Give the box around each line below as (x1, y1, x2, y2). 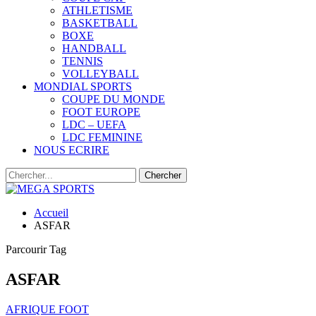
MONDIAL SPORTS (34, 80, 132, 92)
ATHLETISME (62, 4, 133, 16)
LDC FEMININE (62, 131, 142, 143)
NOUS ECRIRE (34, 144, 109, 156)
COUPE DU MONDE (62, 93, 165, 105)
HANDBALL (62, 42, 126, 54)
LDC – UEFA (62, 119, 126, 130)
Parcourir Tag (6, 243, 66, 255)
